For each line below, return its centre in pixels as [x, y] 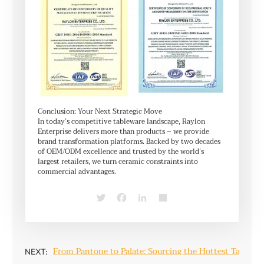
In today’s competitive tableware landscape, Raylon [121, 122]
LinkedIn [156, 202]
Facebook [137, 202]
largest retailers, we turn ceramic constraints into [118, 162]
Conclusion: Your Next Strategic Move [100, 112]
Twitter [113, 202]
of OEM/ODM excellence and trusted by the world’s [121, 152]
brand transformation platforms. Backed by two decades [129, 142]
